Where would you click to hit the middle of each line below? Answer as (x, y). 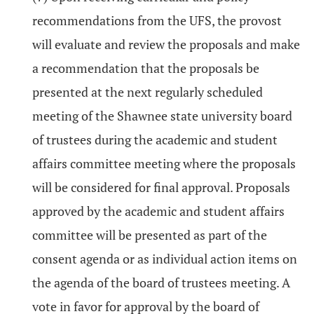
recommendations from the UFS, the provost (157, 20)
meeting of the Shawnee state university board (162, 116)
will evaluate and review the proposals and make (166, 44)
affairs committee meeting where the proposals (164, 163)
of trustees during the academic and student (155, 139)
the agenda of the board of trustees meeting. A (161, 282)
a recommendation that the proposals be (146, 68)
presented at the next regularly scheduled (148, 92)
